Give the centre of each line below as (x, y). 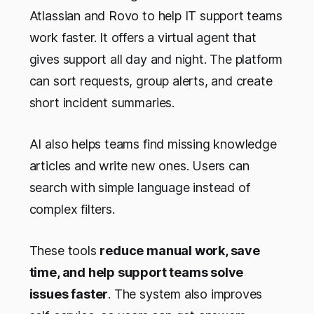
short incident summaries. (102, 102)
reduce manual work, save (180, 250)
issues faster (69, 294)
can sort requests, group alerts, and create (151, 81)
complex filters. (72, 209)
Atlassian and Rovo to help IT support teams (156, 15)
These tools (64, 250)
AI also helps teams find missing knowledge (153, 144)
